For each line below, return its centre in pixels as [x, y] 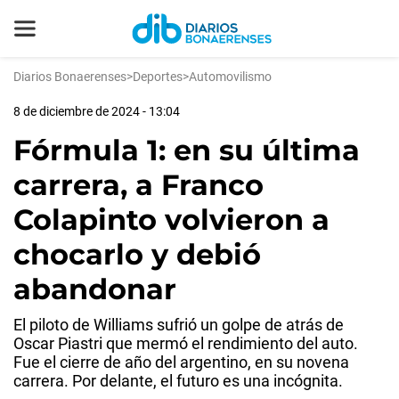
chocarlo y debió [137, 254]
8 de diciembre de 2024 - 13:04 [97, 111]
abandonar [95, 289]
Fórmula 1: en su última [187, 150]
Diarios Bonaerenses [70, 77]
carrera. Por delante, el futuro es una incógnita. [178, 381]
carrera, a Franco [138, 185]
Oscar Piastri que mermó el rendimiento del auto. [186, 343]
